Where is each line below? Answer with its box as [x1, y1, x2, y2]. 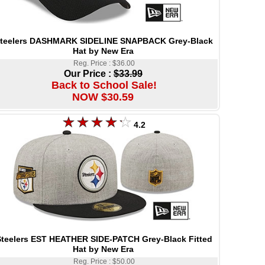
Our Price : [64, 68, 114, 79]
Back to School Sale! [51, 79, 157, 91]
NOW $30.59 [72, 91, 134, 103]
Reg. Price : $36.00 [73, 59, 135, 67]
